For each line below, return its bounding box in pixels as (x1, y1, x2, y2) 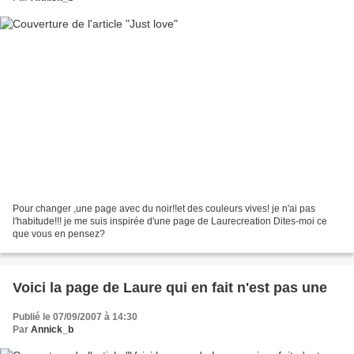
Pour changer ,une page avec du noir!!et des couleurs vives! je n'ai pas (13, 203, 315, 215)
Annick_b (31, 324, 73, 336)
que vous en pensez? (13, 228, 105, 240)
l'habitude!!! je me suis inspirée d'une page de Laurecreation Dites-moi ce (13, 216, 327, 228)
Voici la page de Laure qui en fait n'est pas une (13, 280, 327, 296)
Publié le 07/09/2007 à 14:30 (13, 311, 137, 323)
